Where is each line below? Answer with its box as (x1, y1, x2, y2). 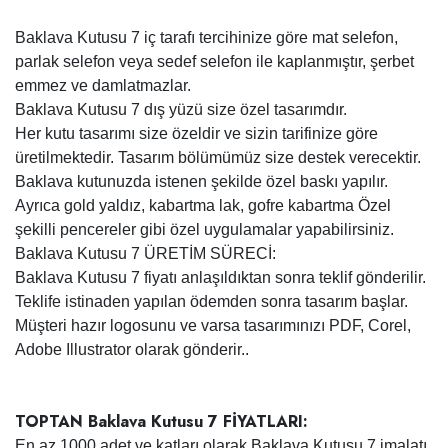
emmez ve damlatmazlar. (15, 77, 191, 94)
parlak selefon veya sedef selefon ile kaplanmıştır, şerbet (15, 53, 414, 70)
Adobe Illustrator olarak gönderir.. (15, 341, 249, 358)
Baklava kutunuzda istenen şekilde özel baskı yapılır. (15, 173, 388, 190)
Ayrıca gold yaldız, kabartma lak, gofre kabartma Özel (15, 197, 391, 214)
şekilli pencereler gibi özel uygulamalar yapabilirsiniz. (15, 221, 394, 238)
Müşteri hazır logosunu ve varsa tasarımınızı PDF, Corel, (15, 317, 411, 334)
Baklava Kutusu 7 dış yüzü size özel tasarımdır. (15, 101, 347, 118)
